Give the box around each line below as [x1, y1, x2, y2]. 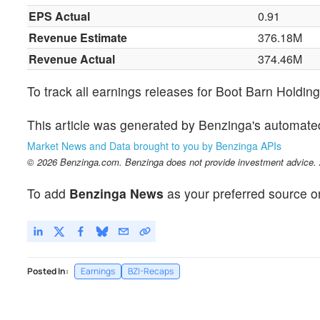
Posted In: [27, 264, 69, 277]
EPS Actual [29, 8, 91, 25]
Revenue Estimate [29, 29, 128, 46]
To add [27, 184, 69, 202]
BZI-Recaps [128, 264, 174, 277]
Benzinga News [69, 184, 164, 202]
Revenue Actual [29, 51, 116, 68]
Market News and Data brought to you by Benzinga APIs [27, 139, 281, 154]
